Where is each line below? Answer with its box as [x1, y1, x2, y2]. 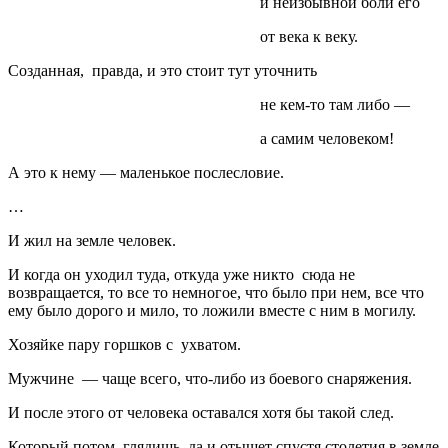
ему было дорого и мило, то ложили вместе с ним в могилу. [8, 301, 416, 319]
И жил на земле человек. [8, 231, 176, 249]
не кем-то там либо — [8, 95, 410, 113]
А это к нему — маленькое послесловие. [8, 163, 284, 181]
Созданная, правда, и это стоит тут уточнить [8, 61, 317, 79]
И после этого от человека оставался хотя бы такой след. [8, 403, 394, 421]
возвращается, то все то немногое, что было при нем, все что [8, 283, 424, 301]
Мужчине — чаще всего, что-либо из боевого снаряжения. [8, 369, 412, 387]
